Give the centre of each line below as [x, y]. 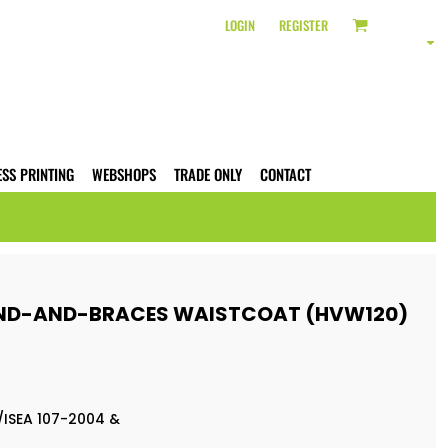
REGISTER [303, 24]
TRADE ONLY [208, 174]
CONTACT [285, 174]
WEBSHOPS [124, 174]
